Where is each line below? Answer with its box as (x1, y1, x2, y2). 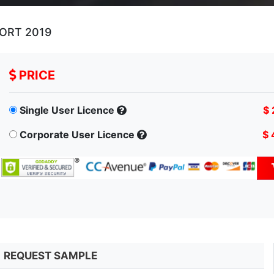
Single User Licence (20, 104, 114, 117)
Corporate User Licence (20, 128, 135, 141)
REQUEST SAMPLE (4, 250, 97, 262)
